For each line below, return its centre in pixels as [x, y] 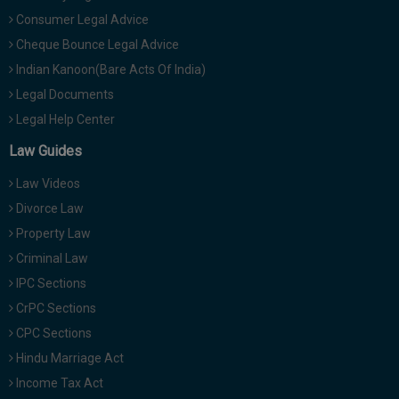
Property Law [52, 234]
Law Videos [47, 184]
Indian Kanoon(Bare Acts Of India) [110, 70]
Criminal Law [51, 259]
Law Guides [45, 151]
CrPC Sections [55, 309]
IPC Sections [50, 284]
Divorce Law [49, 209]
